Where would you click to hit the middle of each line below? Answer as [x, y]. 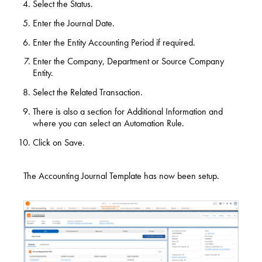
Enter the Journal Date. [74, 23]
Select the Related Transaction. [88, 92]
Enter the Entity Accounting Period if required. [114, 42]
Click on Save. [59, 142]
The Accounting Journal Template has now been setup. [121, 175]
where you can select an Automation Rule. [108, 123]
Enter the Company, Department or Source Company [128, 61]
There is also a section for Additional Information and [128, 111]
